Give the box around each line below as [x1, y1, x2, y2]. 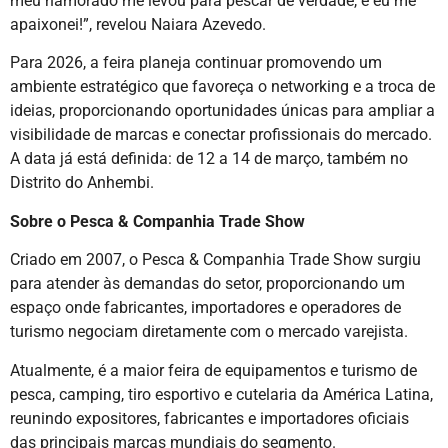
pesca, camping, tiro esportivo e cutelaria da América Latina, [10, 384, 433, 404]
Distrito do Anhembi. [10, 173, 154, 193]
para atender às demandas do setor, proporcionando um [10, 274, 405, 294]
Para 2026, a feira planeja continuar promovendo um [10, 53, 382, 73]
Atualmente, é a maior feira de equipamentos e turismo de [10, 360, 417, 380]
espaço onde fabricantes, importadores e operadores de [10, 298, 401, 318]
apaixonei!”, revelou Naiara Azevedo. [10, 15, 266, 35]
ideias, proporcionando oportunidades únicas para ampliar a [10, 101, 435, 121]
